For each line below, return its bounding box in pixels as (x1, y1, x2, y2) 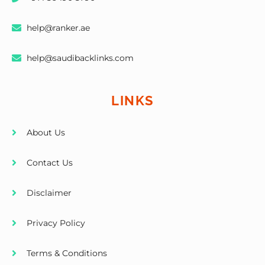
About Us (27, 127, 65, 138)
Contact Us (27, 157, 73, 169)
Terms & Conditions (27, 248, 107, 259)
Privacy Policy (27, 218, 85, 229)
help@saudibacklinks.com (27, 53, 134, 64)
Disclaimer (27, 188, 72, 199)
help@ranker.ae (27, 22, 90, 34)
